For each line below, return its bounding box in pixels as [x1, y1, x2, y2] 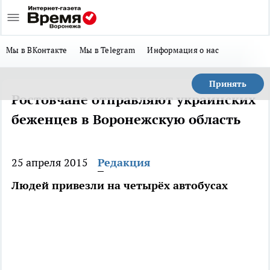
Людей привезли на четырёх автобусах [11, 178, 228, 192]
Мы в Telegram [79, 45, 136, 55]
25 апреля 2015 [11, 155, 88, 169]
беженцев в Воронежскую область [11, 111, 240, 128]
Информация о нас [147, 45, 219, 55]
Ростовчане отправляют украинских [11, 91, 256, 108]
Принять [209, 78, 246, 89]
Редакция [98, 155, 151, 169]
